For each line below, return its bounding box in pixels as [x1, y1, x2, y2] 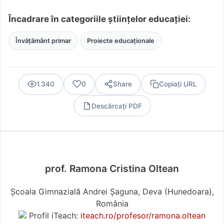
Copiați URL [158, 80, 197, 88]
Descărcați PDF [91, 101, 142, 110]
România [95, 198, 128, 209]
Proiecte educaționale [87, 36, 155, 44]
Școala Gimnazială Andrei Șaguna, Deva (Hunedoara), [10, 186, 214, 197]
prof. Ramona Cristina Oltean [45, 162, 179, 175]
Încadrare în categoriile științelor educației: [8, 13, 190, 24]
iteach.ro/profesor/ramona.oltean [80, 210, 205, 221]
